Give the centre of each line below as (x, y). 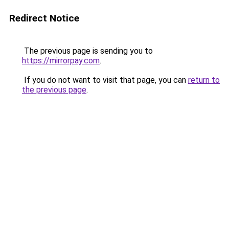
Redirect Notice (44, 18)
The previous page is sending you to (87, 51)
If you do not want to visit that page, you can (105, 80)
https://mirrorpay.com (61, 61)
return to (204, 80)
